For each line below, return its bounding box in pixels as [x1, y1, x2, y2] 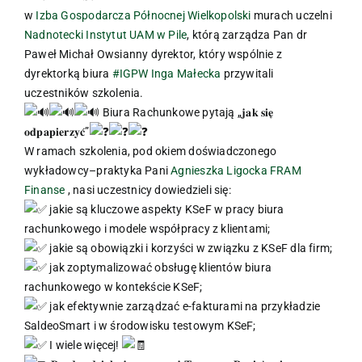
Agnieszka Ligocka [170, 163, 267, 177]
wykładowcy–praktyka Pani [24, 163, 171, 177]
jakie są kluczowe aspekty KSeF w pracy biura [47, 202, 284, 216]
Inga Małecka [150, 66, 221, 80]
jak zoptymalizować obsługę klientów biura [47, 260, 272, 274]
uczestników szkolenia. [24, 86, 144, 99]
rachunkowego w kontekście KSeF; [24, 280, 203, 293]
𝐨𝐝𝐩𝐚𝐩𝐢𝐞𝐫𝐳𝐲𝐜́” [24, 124, 90, 138]
